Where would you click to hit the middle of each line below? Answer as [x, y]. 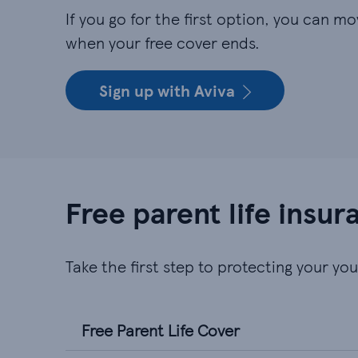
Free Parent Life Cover [161, 330]
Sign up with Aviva [167, 90]
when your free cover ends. [163, 42]
